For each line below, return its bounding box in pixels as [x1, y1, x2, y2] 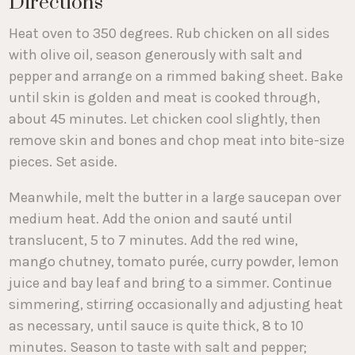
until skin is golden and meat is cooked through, [9, 89, 321, 107]
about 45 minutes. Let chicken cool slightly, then [9, 110, 322, 128]
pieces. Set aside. [9, 153, 118, 171]
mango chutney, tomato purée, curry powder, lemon [9, 253, 340, 271]
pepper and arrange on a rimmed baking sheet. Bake [9, 67, 344, 86]
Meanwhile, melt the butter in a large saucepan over [9, 189, 342, 207]
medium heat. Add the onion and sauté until [9, 210, 293, 228]
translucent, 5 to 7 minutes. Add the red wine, [9, 231, 299, 250]
